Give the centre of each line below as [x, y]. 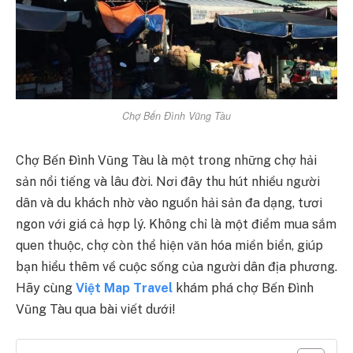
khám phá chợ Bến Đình [245, 288]
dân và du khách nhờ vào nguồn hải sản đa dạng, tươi [169, 203]
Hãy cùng [46, 288]
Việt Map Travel [124, 288]
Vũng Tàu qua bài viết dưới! [96, 309]
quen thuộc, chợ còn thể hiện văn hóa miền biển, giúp [169, 245]
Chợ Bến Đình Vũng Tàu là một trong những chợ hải [166, 160]
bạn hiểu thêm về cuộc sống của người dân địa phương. [176, 266]
